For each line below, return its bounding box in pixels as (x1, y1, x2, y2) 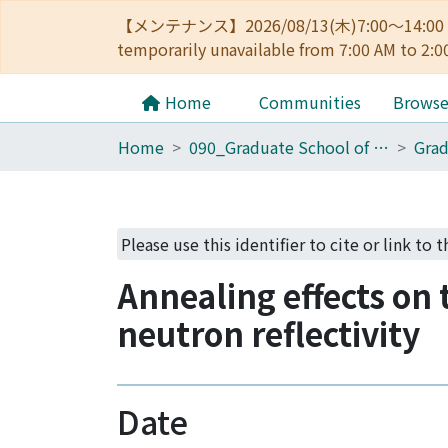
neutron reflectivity (117, 310, 420, 356)
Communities (259, 90, 361, 114)
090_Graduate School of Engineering (373, 135, 389, 159)
